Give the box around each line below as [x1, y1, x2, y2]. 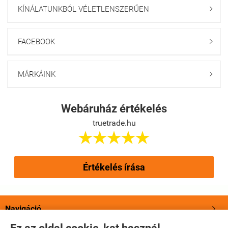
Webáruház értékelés [61, 102, 167, 116]
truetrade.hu [92, 118, 136, 128]
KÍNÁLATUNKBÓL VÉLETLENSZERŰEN [18, 5, 149, 14]
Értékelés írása [83, 162, 145, 173]
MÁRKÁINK [18, 70, 55, 79]
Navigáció [5, 204, 41, 214]
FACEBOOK [18, 37, 55, 47]
